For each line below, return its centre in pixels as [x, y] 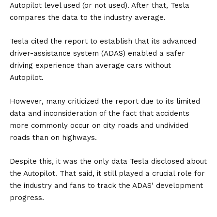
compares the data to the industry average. [89, 17]
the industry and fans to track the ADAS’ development [106, 185]
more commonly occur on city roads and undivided [99, 125]
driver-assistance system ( [57, 53]
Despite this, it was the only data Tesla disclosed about [108, 161]
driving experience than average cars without [90, 65]
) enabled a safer [154, 53]
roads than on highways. [54, 137]
